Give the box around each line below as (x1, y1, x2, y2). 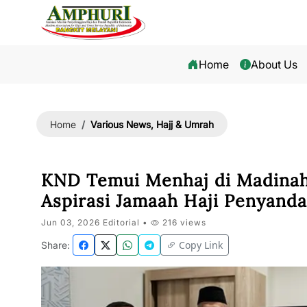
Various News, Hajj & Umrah (90, 118, 214, 130)
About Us (251, 58, 298, 71)
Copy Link (179, 238, 223, 251)
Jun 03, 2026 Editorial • (41, 217, 151, 228)
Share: (41, 239, 70, 251)
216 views (160, 217, 206, 228)
